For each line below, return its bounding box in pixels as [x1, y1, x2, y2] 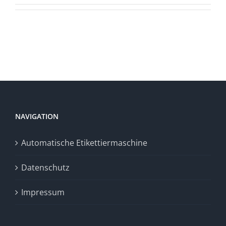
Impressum [21, 187, 65, 198]
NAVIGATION [15, 111, 59, 121]
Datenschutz [21, 162, 70, 173]
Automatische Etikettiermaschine [21, 137, 147, 148]
